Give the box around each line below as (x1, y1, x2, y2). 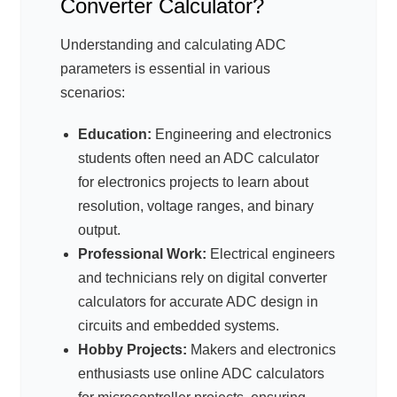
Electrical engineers (206, 246, 335, 262)
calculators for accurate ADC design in (78, 294, 318, 310)
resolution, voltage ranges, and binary (78, 198, 314, 214)
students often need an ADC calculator (78, 151, 319, 167)
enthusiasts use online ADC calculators (78, 366, 324, 382)
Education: (78, 127, 152, 143)
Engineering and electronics (152, 127, 331, 143)
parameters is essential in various (60, 61, 270, 77)
